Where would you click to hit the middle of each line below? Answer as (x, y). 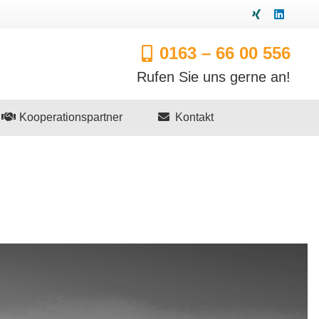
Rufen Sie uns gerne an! (214, 77)
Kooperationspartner (69, 117)
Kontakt (193, 117)
